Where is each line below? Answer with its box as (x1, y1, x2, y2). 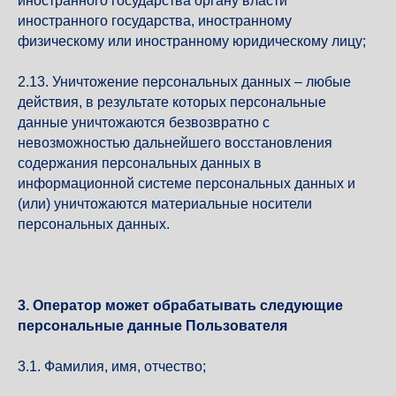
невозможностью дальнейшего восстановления (18, 135, 332, 150)
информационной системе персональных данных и (18, 176, 355, 191)
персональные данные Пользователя (18, 318, 287, 333)
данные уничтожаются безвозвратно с (18, 115, 270, 130)
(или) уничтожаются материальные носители (18, 196, 312, 211)
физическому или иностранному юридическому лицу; (18, 34, 366, 49)
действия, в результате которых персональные (18, 95, 326, 110)
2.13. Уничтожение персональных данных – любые (18, 74, 351, 89)
